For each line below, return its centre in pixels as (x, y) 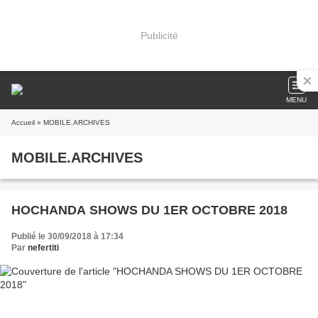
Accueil (23, 122)
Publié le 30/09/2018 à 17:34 (67, 236)
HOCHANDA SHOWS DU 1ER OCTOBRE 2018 (149, 210)
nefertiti (43, 248)
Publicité (159, 35)
